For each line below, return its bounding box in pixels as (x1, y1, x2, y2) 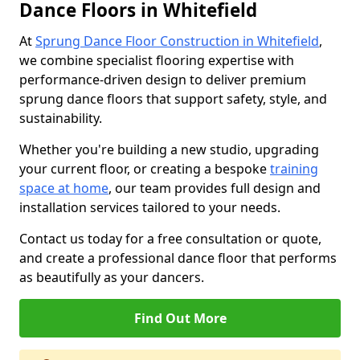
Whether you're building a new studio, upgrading (19, 141, 319, 158)
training (270, 160, 318, 178)
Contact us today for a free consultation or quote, (19, 230, 321, 247)
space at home (19, 179, 108, 197)
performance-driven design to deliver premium (19, 71, 306, 88)
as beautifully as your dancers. (19, 268, 204, 286)
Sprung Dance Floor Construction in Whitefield (35, 32, 319, 50)
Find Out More (133, 309, 227, 327)
